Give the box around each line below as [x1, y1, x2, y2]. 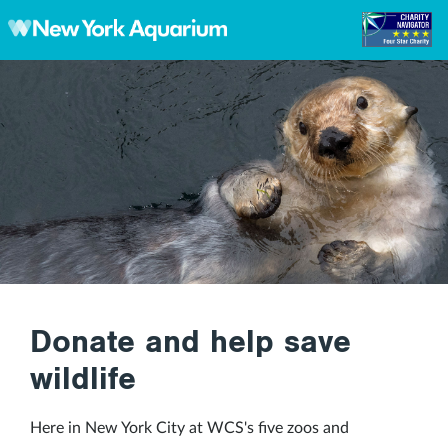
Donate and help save [30, 323, 351, 361]
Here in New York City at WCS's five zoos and [30, 420, 349, 436]
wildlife [30, 360, 136, 398]
